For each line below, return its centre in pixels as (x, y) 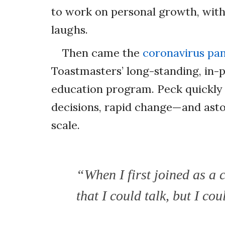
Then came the (102, 52)
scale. (66, 125)
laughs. (70, 29)
